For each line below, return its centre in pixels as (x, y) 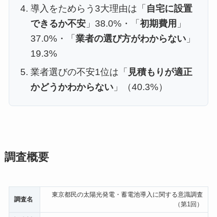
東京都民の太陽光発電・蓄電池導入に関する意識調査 (127, 195)
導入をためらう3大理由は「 (89, 8)
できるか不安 (58, 23)
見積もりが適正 (160, 72)
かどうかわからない (72, 87)
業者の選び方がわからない (131, 38)
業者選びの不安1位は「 (79, 72)
